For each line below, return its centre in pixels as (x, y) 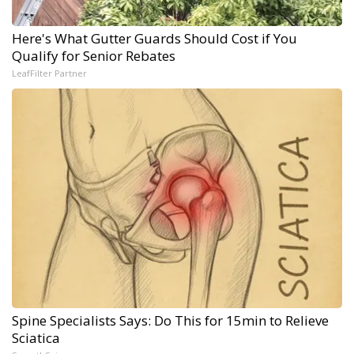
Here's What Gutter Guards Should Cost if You (154, 38)
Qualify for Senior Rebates (94, 55)
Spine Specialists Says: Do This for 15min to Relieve (170, 320)
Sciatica (36, 337)
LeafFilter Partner (49, 73)
